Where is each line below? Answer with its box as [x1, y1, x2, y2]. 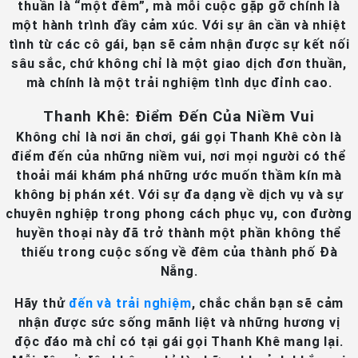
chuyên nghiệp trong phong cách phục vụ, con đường [5, 205, 353, 222]
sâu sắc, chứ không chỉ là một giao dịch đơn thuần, [11, 55, 347, 72]
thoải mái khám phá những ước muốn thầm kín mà [16, 167, 342, 184]
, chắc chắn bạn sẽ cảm [191, 295, 344, 312]
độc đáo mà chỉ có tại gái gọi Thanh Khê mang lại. [14, 333, 344, 350]
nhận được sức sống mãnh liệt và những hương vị [18, 314, 340, 331]
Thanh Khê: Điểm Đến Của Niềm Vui [43, 106, 315, 126]
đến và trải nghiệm [69, 295, 192, 312]
